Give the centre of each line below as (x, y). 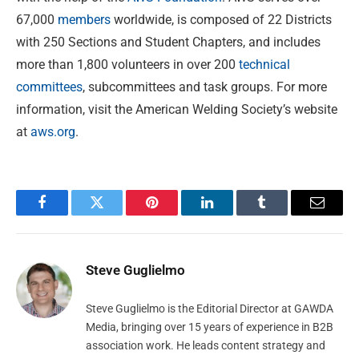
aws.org (53, 131)
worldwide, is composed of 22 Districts (221, 19)
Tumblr (282, 214)
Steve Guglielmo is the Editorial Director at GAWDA (210, 308)
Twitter (117, 214)
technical (264, 64)
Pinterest (176, 214)
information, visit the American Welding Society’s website (177, 109)
